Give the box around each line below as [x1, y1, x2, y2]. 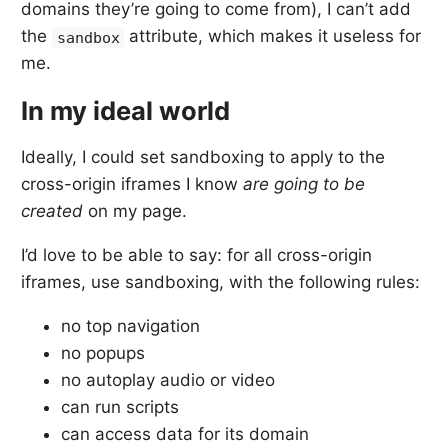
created [21, 201, 84, 222]
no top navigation [61, 316, 201, 337]
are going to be [243, 174, 366, 195]
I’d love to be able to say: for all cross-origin [21, 245, 373, 266]
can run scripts [61, 397, 180, 418]
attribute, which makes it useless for [124, 26, 422, 47]
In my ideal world [21, 95, 231, 127]
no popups [61, 343, 146, 364]
